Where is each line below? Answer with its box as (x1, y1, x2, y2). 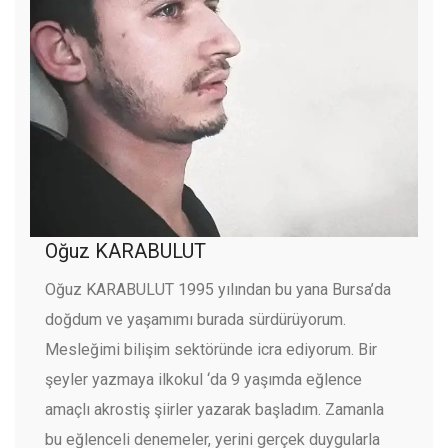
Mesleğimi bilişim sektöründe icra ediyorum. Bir (45, 340, 377, 360)
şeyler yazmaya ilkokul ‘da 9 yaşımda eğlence (45, 370, 362, 390)
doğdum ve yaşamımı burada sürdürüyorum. (45, 310, 346, 330)
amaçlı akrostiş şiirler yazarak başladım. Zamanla (45, 400, 384, 420)
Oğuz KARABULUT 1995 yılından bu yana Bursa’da (45, 280, 391, 300)
